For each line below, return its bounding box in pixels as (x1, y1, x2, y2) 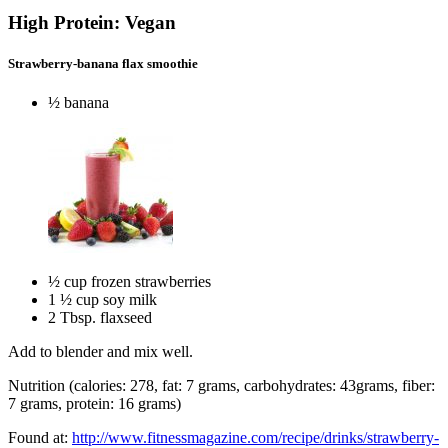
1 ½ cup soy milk (48, 291, 157, 309)
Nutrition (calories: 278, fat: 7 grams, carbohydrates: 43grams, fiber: (8, 377, 435, 395)
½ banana (48, 94, 109, 112)
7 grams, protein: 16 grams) (8, 395, 181, 413)
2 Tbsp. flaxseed (48, 309, 152, 327)
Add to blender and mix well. (8, 343, 193, 361)
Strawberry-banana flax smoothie (8, 56, 198, 72)
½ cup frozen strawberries (48, 273, 211, 291)
